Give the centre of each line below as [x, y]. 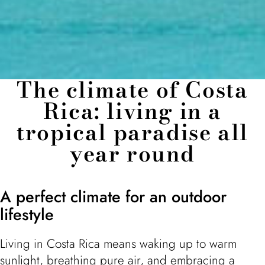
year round [132, 153]
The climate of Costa [132, 90]
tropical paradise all [132, 132]
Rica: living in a [132, 111]
